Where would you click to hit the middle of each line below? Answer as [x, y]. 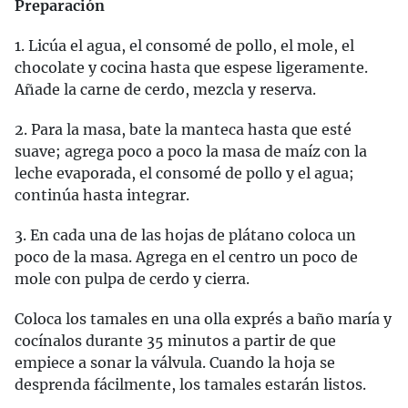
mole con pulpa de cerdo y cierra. [132, 278]
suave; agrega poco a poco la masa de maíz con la [191, 151]
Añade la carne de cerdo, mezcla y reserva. [165, 89]
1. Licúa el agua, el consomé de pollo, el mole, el [184, 45]
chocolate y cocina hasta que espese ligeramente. [191, 67]
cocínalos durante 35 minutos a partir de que [175, 340]
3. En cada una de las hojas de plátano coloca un [185, 235]
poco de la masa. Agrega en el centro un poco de [186, 256]
